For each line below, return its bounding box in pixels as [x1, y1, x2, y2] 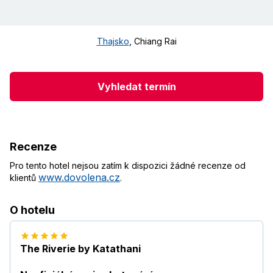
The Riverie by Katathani [20, 243, 141, 255]
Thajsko [96, 36, 129, 47]
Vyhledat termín [97, 80, 176, 93]
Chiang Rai [133, 36, 177, 47]
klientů [10, 172, 38, 183]
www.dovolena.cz [38, 171, 120, 184]
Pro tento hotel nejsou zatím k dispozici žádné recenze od [10, 160, 246, 171]
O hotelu [10, 204, 55, 217]
